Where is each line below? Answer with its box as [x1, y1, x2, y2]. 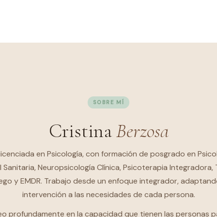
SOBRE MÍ [93, 98, 124, 106]
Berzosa [116, 119, 169, 143]
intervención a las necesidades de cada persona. [22, 189, 195, 200]
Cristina [48, 119, 116, 143]
